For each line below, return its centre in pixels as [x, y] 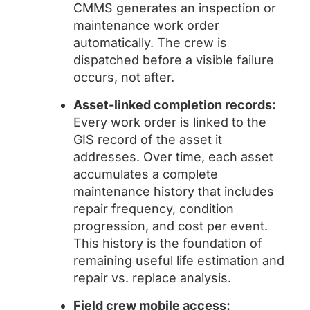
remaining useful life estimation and [179, 261]
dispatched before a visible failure [174, 60]
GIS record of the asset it [148, 139]
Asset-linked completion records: [175, 105]
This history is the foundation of [168, 243]
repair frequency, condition [154, 209]
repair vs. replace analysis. [152, 278]
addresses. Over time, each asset [173, 157]
